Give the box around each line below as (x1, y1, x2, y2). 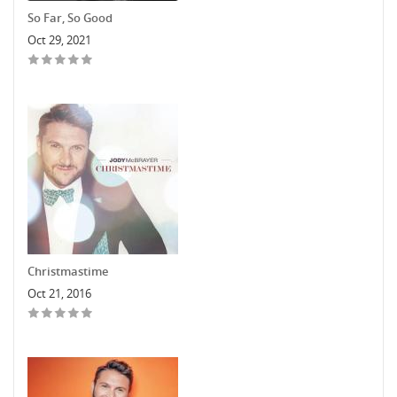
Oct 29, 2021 (27, 31, 91, 48)
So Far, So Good (27, 9, 113, 26)
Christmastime (27, 262, 108, 279)
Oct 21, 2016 (27, 284, 91, 301)
